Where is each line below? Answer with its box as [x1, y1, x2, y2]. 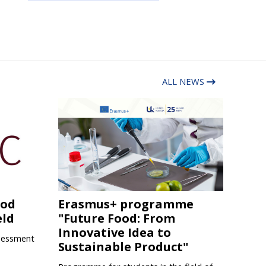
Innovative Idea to [58, 224, 171, 241]
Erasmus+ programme [58, 196, 194, 213]
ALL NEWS [162, 75, 207, 87]
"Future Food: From [58, 210, 175, 227]
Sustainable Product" [58, 239, 188, 255]
